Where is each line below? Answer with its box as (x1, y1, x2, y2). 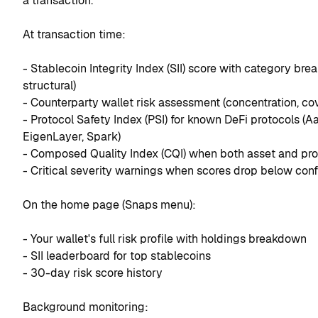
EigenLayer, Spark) (23, 129, 121, 145)
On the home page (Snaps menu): (23, 197, 196, 213)
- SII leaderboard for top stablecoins (23, 248, 211, 264)
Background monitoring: (23, 300, 148, 315)
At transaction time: (23, 27, 126, 43)
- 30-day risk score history (23, 265, 163, 281)
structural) (23, 78, 76, 94)
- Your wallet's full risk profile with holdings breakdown (23, 231, 307, 247)
